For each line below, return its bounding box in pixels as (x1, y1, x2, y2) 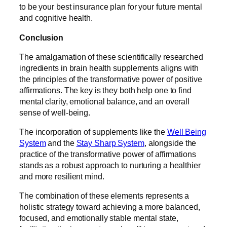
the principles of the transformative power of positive (19, 74, 202, 84)
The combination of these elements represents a (19, 191, 190, 201)
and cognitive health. (19, 13, 95, 23)
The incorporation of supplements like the (19, 127, 167, 137)
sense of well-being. (19, 107, 91, 117)
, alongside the (144, 138, 197, 148)
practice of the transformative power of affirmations (19, 149, 196, 159)
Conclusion (19, 32, 63, 42)
